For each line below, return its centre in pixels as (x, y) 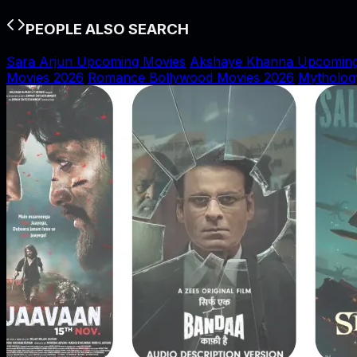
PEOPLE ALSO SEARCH (107, 29)
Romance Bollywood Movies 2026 (191, 77)
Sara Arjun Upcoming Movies (96, 61)
